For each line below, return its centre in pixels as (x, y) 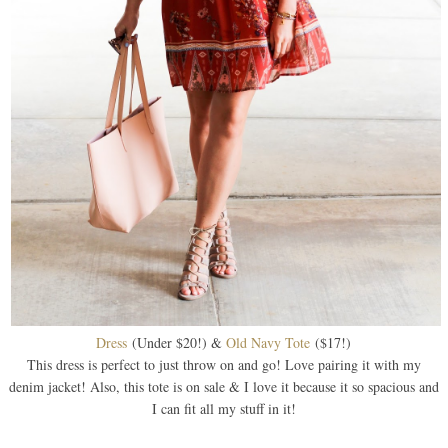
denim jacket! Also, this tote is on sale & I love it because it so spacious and (223, 386)
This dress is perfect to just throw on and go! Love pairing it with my (223, 364)
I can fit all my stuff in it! (223, 408)
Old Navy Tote (271, 342)
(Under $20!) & (177, 342)
